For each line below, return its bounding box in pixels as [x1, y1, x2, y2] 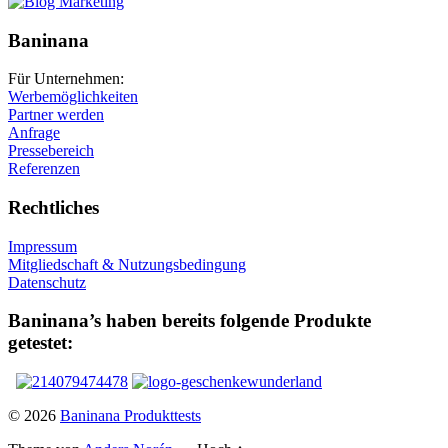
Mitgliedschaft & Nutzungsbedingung [8, 255, 246, 273]
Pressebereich [8, 142, 94, 160]
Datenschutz [8, 273, 86, 291]
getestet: [8, 332, 73, 354]
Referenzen [8, 160, 80, 178]
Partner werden [8, 106, 104, 124]
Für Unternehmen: [8, 70, 124, 88]
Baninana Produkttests [60, 407, 201, 425]
